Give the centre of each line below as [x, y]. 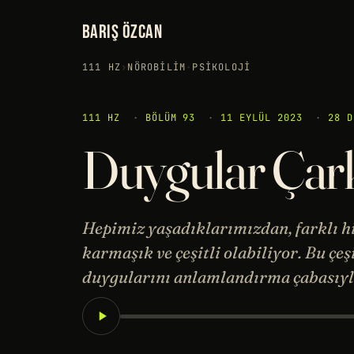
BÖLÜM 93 [170, 118]
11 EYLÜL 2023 [262, 118]
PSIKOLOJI [222, 67]
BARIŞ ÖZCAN [122, 32]
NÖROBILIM [157, 67]
